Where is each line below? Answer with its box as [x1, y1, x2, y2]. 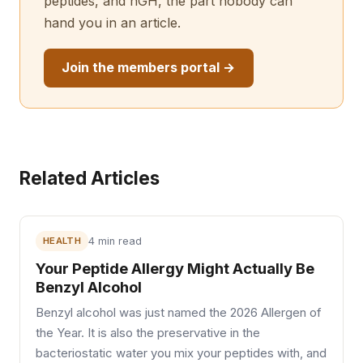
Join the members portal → [62, 59, 236, 76]
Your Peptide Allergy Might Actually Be [36, 258, 315, 277]
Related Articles [19, 167, 160, 190]
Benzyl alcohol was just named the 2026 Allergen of [36, 305, 322, 320]
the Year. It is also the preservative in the [36, 325, 261, 340]
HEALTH [42, 235, 82, 247]
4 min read [88, 235, 142, 248]
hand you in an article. [43, 15, 181, 32]
